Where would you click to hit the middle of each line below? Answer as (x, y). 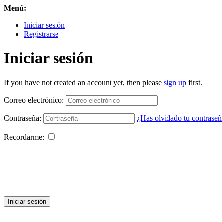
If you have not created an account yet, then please (84, 82)
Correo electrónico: (34, 100)
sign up (175, 82)
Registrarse (41, 34)
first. (194, 82)
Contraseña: (23, 118)
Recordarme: (24, 137)
